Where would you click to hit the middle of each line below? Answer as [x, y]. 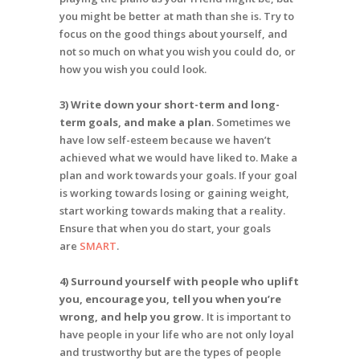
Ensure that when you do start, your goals [165, 229]
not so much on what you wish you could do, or [178, 52]
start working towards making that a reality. [172, 211]
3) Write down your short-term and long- [170, 105]
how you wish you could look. [134, 70]
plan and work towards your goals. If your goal [178, 176]
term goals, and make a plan [135, 123]
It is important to [247, 317]
